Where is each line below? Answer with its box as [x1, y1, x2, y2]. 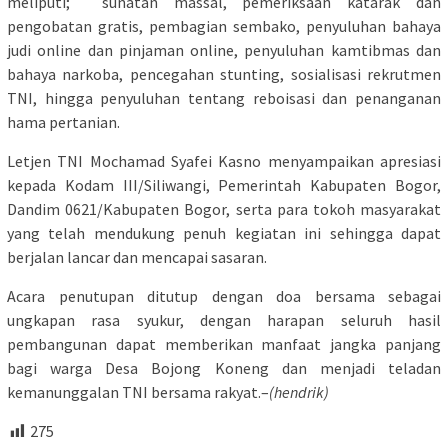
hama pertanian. [7, 112, 120, 133]
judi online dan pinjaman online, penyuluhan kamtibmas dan [7, 40, 441, 61]
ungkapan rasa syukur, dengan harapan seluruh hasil [7, 310, 441, 331]
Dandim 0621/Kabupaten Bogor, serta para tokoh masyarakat [7, 199, 441, 220]
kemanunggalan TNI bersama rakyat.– [7, 382, 269, 403]
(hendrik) [269, 382, 329, 403]
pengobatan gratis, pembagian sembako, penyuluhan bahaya [7, 16, 441, 37]
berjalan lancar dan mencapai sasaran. [7, 247, 267, 268]
